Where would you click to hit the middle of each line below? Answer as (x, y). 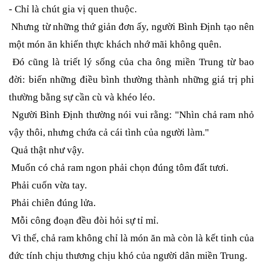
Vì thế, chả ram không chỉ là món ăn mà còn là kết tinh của (131, 238)
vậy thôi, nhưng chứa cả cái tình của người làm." (109, 133)
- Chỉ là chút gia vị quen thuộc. (73, 9)
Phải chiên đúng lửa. (52, 203)
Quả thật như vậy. (46, 150)
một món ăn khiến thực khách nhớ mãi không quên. (115, 45)
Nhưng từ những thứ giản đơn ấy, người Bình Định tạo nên (131, 27)
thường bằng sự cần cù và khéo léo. (82, 97)
